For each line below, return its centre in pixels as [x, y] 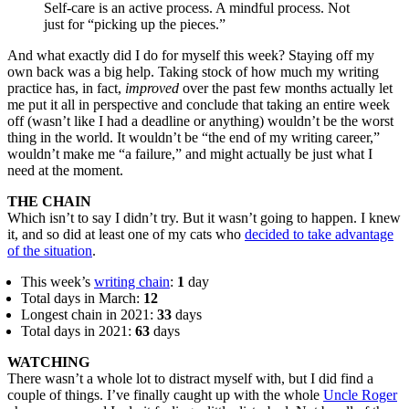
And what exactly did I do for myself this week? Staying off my [191, 55]
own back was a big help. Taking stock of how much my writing [193, 71]
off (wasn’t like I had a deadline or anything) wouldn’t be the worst [200, 121]
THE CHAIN [49, 201]
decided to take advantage [319, 234]
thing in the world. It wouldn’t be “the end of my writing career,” [194, 137]
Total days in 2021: [78, 330]
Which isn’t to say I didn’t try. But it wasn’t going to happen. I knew [204, 217]
